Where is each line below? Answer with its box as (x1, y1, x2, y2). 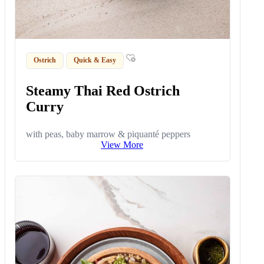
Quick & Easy (74, 56, 117, 65)
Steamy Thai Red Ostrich (26, 82, 180, 98)
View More (101, 139, 143, 150)
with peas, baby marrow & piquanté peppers (26, 128, 191, 139)
